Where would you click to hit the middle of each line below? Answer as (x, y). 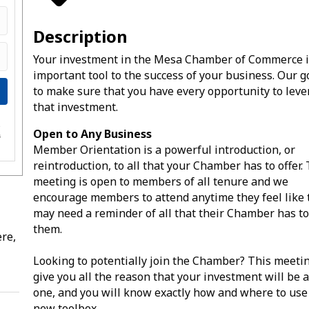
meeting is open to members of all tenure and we (161, 181)
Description (81, 36)
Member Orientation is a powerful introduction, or (165, 149)
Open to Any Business (93, 133)
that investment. (76, 107)
